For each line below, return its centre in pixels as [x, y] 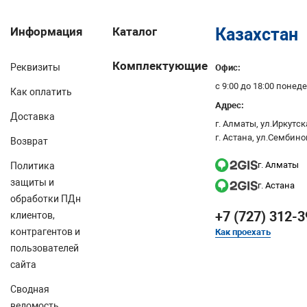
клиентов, [33, 215]
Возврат [29, 141]
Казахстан [256, 35]
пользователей [45, 248]
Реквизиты [35, 67]
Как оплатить [41, 92]
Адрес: [229, 105]
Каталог [135, 32]
